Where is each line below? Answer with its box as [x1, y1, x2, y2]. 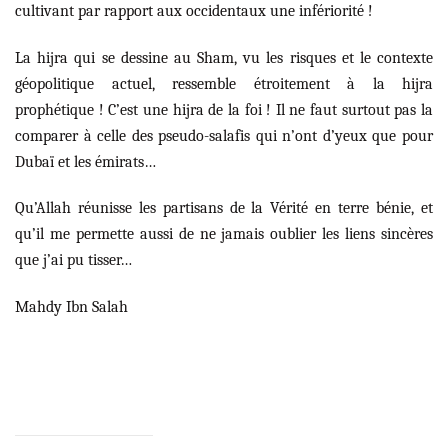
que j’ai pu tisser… [15, 251, 132, 270]
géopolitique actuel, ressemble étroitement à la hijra [15, 74, 433, 93]
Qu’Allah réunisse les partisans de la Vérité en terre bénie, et [15, 199, 433, 218]
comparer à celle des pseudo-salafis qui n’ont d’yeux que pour [15, 126, 433, 145]
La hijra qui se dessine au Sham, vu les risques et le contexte [15, 48, 433, 67]
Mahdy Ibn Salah [15, 298, 128, 317]
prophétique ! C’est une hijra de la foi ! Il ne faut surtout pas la [15, 100, 433, 119]
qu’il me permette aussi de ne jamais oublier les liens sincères [15, 225, 433, 244]
